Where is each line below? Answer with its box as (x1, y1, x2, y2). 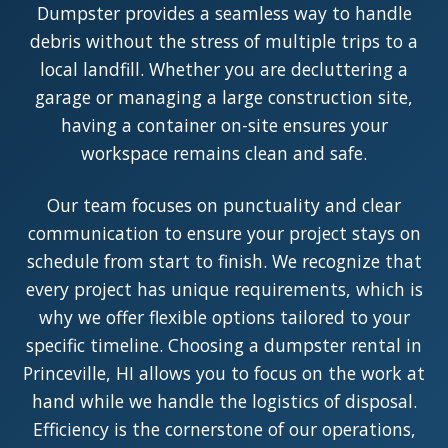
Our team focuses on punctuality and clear (47, 193, 401, 217)
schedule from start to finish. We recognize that (26, 249, 422, 273)
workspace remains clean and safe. (81, 141, 367, 165)
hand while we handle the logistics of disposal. (31, 389, 417, 413)
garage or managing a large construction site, (35, 85, 413, 109)
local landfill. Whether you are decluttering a (40, 57, 408, 81)
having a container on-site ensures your (60, 113, 388, 137)
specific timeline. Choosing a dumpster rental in (26, 333, 422, 357)
